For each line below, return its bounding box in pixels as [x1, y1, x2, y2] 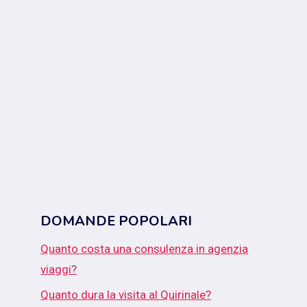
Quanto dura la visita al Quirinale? [40, 287, 212, 302]
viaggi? [40, 262, 77, 277]
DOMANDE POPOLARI [40, 212, 193, 231]
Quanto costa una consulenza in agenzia [40, 242, 249, 256]
